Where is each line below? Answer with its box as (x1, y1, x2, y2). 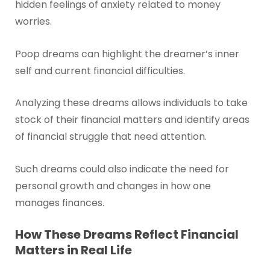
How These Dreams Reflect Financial (14, 226, 239, 243)
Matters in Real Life (14, 242, 132, 259)
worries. (14, 14, 52, 28)
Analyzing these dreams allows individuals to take (14, 96, 248, 110)
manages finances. (14, 195, 104, 210)
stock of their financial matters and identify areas (14, 113, 250, 127)
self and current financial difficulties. (14, 63, 185, 78)
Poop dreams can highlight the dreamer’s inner (14, 46, 239, 61)
